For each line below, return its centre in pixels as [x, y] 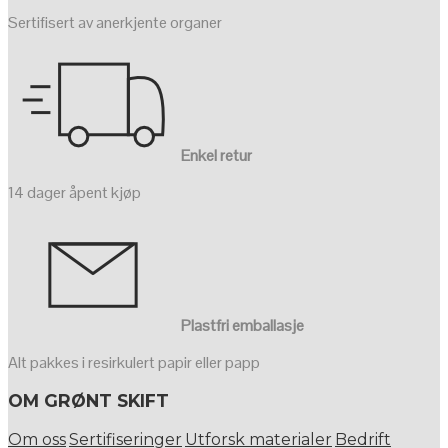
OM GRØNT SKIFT [88, 401]
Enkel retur [216, 156]
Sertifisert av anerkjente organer [115, 23]
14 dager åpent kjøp [74, 193]
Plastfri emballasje [242, 326]
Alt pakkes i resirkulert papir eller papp [134, 363]
